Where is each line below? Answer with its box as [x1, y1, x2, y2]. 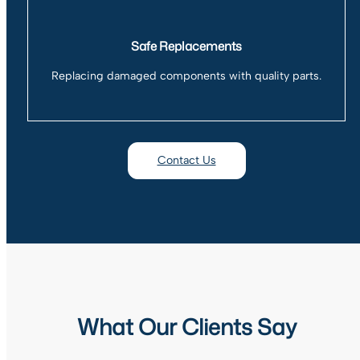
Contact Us [157, 153, 216, 168]
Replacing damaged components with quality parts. [51, 69, 321, 84]
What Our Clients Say [76, 311, 297, 343]
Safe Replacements [131, 37, 242, 55]
